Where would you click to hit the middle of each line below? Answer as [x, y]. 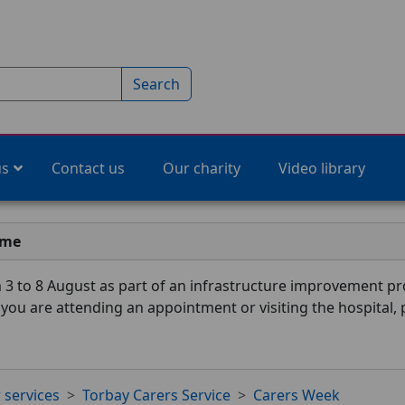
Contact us [88, 168]
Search [156, 84]
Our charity [202, 168]
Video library [322, 168]
